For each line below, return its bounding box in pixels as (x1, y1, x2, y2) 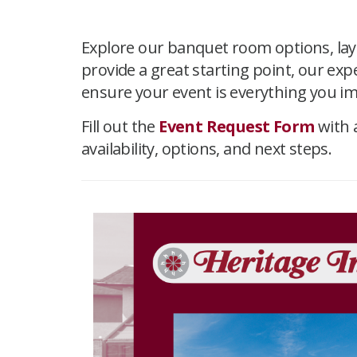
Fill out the (81, 116, 159, 137)
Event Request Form (159, 116, 315, 137)
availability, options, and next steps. (81, 138, 332, 159)
